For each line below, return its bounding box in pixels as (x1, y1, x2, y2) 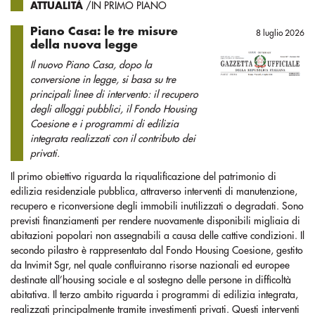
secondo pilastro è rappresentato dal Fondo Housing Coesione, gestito (11, 245, 303, 255)
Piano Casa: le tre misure (30, 26, 178, 37)
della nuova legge (30, 39, 138, 51)
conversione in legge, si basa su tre (30, 75, 176, 84)
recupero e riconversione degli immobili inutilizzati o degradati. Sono (11, 201, 304, 211)
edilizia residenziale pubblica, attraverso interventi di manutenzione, (11, 186, 297, 196)
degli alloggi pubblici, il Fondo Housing (30, 104, 197, 114)
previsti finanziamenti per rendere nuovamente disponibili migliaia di (11, 216, 300, 226)
